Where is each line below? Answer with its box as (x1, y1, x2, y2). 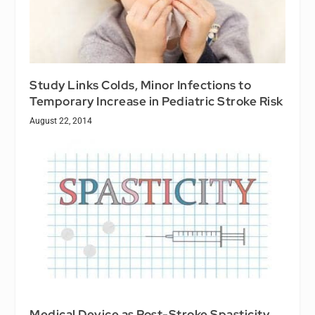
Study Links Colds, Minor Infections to (30, 77, 252, 93)
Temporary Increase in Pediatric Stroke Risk (30, 93, 283, 109)
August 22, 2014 (30, 115, 93, 126)
